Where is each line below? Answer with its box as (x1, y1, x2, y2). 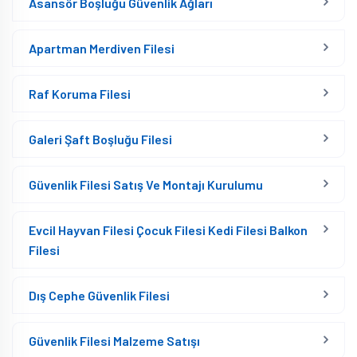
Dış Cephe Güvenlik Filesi (29, 288, 170, 303)
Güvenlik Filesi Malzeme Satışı (29, 333, 200, 348)
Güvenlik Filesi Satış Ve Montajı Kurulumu (29, 177, 263, 192)
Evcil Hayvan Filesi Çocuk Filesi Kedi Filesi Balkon (29, 222, 308, 237)
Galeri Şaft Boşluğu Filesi (29, 131, 172, 147)
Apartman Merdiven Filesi (29, 41, 175, 56)
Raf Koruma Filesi (29, 86, 131, 101)
